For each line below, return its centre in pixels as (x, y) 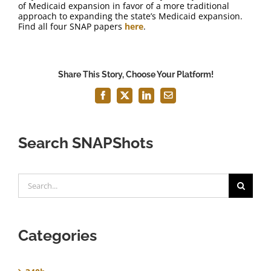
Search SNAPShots (86, 143)
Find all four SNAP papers (71, 26)
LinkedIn (162, 99)
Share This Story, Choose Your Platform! (135, 74)
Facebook (119, 99)
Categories (57, 236)
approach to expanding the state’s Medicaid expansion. (130, 16)
